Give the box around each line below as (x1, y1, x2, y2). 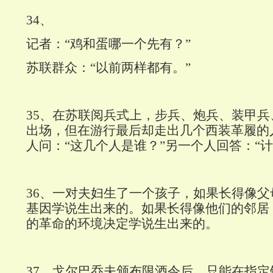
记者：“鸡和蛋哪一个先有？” (26, 37, 191, 52)
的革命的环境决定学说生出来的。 (26, 216, 218, 232)
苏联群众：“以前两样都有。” (26, 60, 191, 76)
